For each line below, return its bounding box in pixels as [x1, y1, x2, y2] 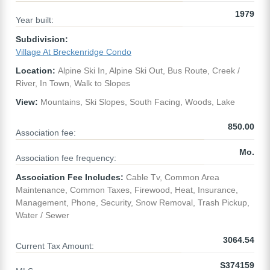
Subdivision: [16, 34, 68, 45]
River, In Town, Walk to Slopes [16, 78, 130, 89]
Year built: [16, 15, 54, 25]
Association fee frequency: [16, 153, 116, 163]
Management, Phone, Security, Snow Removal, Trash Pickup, [16, 198, 250, 208]
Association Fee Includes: [16, 172, 124, 183]
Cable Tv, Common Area [124, 172, 219, 183]
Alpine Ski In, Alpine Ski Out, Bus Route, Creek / [55, 66, 240, 76]
